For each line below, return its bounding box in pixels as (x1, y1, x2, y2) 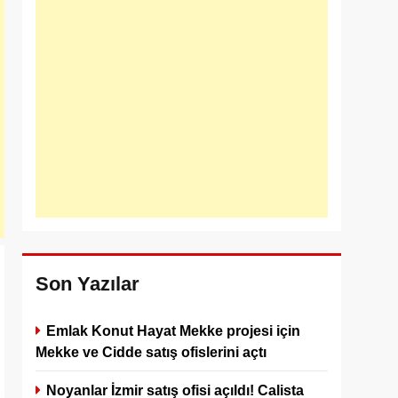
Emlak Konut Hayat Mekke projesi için (46, 322, 300, 338)
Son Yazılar (36, 273, 139, 295)
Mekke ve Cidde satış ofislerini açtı (36, 344, 267, 360)
